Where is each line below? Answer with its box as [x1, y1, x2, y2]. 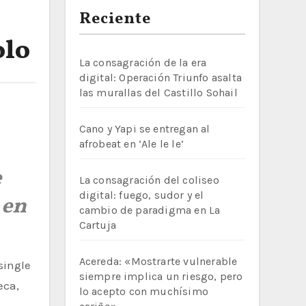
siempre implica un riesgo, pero [79, 270, 243, 283]
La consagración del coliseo [79, 173, 219, 186]
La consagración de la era [79, 56, 207, 69]
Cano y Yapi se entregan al [79, 122, 210, 135]
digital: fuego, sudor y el [79, 189, 204, 201]
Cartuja [79, 219, 116, 232]
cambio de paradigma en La [79, 204, 221, 217]
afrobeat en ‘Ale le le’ [79, 137, 184, 150]
